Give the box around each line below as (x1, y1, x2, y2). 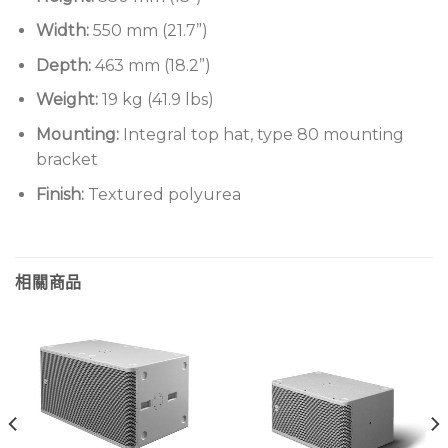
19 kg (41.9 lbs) (97, 90, 214, 110)
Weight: (35, 90, 98, 110)
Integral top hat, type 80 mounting (118, 124, 404, 144)
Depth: (35, 55, 95, 75)
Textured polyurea (83, 184, 241, 204)
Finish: (35, 184, 84, 204)
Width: (35, 21, 93, 41)
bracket (35, 149, 98, 169)
